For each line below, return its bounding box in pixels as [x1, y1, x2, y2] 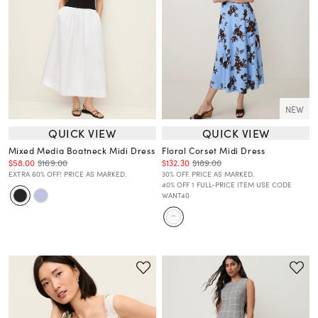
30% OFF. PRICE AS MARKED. [162, 169, 254, 180]
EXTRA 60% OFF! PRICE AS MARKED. [8, 169, 126, 180]
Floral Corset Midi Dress [162, 144, 265, 158]
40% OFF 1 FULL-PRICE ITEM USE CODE [162, 180, 292, 190]
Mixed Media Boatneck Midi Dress [8, 144, 155, 158]
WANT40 [162, 190, 190, 201]
